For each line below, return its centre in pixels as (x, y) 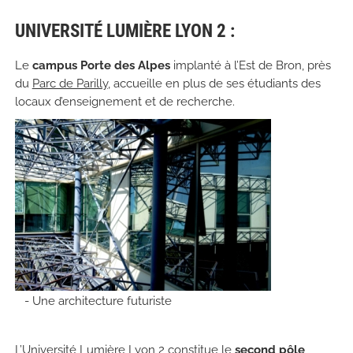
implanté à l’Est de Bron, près (250, 65)
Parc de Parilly (70, 83)
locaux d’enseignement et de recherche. (124, 101)
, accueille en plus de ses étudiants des (214, 83)
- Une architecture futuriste (98, 301)
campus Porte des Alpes (101, 65)
